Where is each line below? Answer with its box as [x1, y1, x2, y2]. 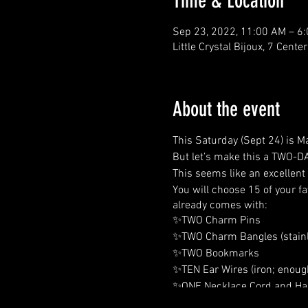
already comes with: [172, 199, 267, 212]
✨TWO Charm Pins [172, 214, 261, 228]
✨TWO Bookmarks [172, 247, 259, 261]
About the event [172, 97, 280, 122]
